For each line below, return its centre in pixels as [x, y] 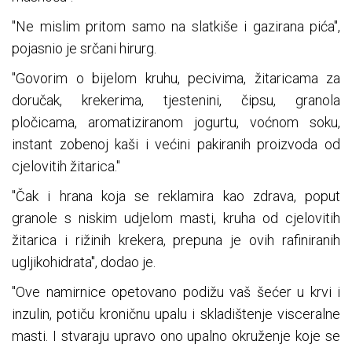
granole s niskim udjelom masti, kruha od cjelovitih [176, 218]
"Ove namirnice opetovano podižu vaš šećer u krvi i [176, 292]
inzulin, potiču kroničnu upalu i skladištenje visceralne [176, 314]
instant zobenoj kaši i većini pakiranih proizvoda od [176, 145]
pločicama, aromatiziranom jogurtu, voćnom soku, [176, 123]
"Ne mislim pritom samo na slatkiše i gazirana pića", [176, 27]
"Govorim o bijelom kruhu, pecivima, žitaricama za [176, 79]
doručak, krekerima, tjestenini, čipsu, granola [176, 101]
